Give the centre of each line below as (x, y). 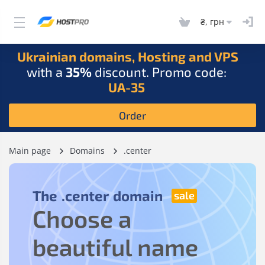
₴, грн (212, 21)
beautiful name (115, 247)
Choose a (82, 218)
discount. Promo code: (159, 72)
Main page (30, 151)
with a (46, 72)
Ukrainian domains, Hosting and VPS (128, 56)
